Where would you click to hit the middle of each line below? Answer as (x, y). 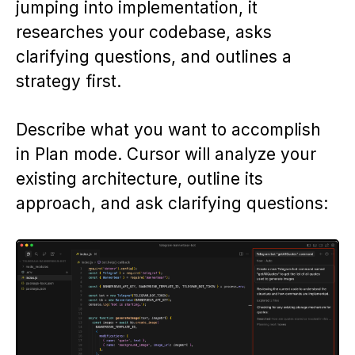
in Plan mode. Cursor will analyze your (166, 154)
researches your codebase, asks (144, 32)
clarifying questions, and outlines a (154, 56)
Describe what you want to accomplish (168, 129)
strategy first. (69, 81)
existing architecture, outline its (139, 178)
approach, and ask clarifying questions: (172, 203)
